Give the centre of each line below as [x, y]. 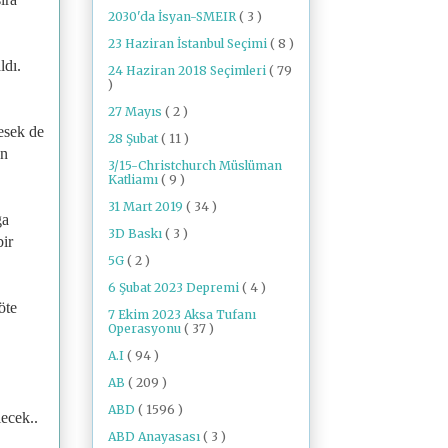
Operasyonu [146, 328]
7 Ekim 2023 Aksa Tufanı [182, 314]
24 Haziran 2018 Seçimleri [188, 70]
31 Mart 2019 [147, 206]
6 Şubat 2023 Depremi [175, 287]
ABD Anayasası [155, 436]
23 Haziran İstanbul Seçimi [189, 43]
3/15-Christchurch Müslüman [195, 165]
